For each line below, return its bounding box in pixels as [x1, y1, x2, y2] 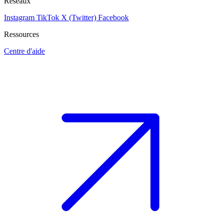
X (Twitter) [61, 13, 96, 22]
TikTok [37, 13, 59, 22]
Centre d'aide [4, 46, 45, 55]
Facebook [98, 13, 129, 22]
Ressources [4, 30, 39, 38]
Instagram [4, 13, 35, 22]
